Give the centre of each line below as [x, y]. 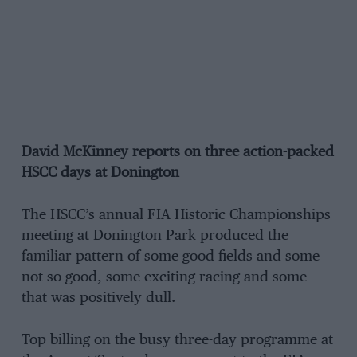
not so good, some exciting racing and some [164, 278]
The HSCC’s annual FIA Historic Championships [176, 216]
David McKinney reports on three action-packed [177, 153]
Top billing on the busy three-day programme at [177, 340]
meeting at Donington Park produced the [155, 236]
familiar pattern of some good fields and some [170, 257]
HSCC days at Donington [100, 173]
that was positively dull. [98, 298]
